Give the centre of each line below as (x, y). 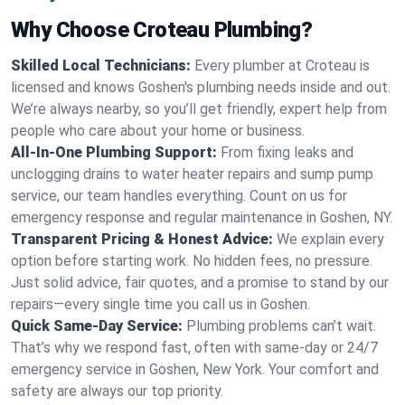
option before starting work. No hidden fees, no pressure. (192, 261)
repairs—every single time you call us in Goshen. (160, 304)
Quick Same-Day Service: (97, 326)
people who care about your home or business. (158, 131)
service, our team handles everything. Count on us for (179, 196)
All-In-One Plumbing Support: (114, 152)
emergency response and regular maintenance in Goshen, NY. (202, 217)
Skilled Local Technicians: (101, 66)
